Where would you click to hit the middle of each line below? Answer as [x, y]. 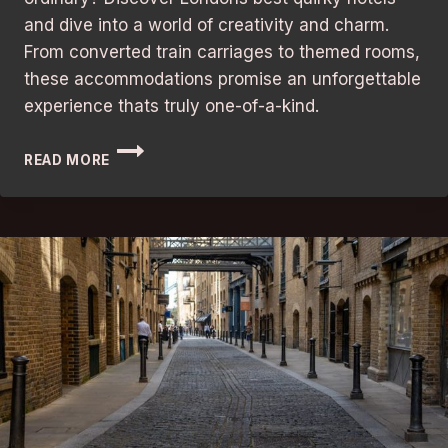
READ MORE [67, 160]
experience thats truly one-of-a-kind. [171, 106]
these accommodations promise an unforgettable [222, 79]
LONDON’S [149, 188]
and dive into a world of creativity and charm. [206, 25]
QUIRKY [138, 230]
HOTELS [139, 251]
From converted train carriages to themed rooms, [222, 52]
